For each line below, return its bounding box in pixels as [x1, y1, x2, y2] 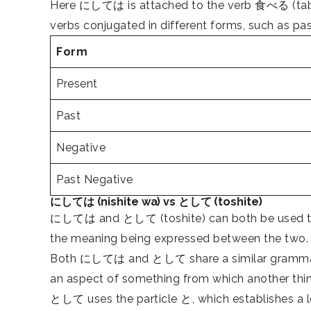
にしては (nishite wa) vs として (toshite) [50, 195, 262, 208]
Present [56, 77, 98, 90]
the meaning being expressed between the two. [50, 232, 308, 245]
